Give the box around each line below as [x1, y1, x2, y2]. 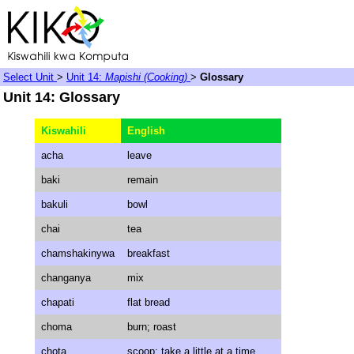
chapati [41, 296, 74, 308]
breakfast [127, 247, 170, 259]
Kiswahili [41, 125, 86, 137]
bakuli [41, 198, 68, 210]
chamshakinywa [41, 247, 115, 259]
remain [127, 174, 158, 186]
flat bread [127, 296, 170, 308]
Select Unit [3, 71, 57, 83]
